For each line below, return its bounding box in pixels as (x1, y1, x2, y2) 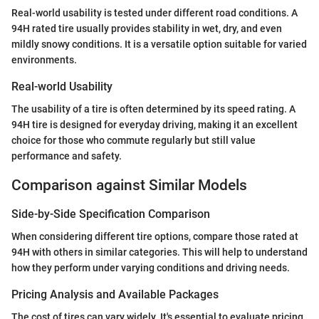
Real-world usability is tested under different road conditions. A (11, 7, 298, 19)
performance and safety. (11, 150, 122, 162)
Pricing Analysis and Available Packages (11, 288, 219, 302)
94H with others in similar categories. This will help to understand (11, 246, 308, 258)
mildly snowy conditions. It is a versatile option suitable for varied (11, 38, 307, 51)
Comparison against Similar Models (11, 177, 247, 194)
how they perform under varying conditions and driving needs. (11, 262, 290, 274)
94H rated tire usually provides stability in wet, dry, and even (11, 23, 282, 35)
